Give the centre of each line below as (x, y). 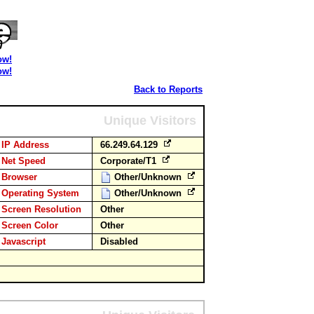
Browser (19, 177)
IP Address (25, 145)
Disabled (119, 241)
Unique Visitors (150, 121)
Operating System (40, 193)
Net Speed (23, 161)
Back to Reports (168, 89)
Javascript (23, 241)
